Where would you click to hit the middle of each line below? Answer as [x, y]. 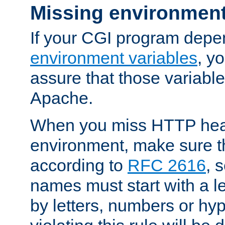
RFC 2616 [167, 165]
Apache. [62, 98]
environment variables [114, 58]
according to [79, 165]
